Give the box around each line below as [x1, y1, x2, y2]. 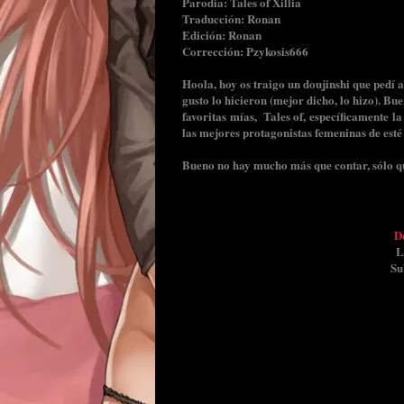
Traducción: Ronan [182, 9, 280, 27]
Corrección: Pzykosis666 [182, 41, 308, 60]
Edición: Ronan [182, 25, 262, 43]
